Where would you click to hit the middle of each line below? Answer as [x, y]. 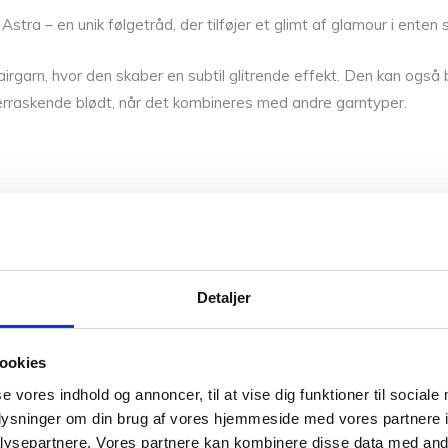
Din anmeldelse [370, 386]
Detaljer [224, 297]
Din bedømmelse [374, 352]
